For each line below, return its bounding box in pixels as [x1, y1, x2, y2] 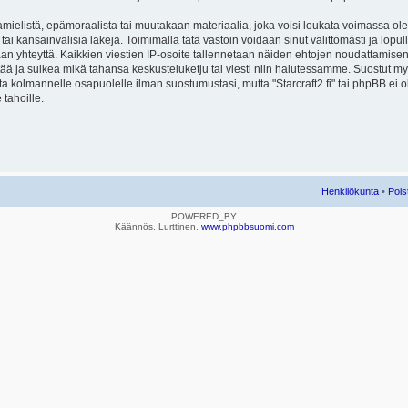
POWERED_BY [171, 211, 237, 221]
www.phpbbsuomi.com [200, 221, 294, 231]
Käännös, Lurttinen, [114, 221, 201, 231]
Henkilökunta [321, 186, 379, 197]
